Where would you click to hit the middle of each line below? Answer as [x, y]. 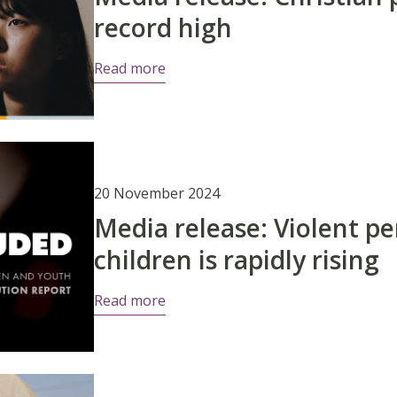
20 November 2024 [156, 194]
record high [163, 28]
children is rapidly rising [236, 260]
